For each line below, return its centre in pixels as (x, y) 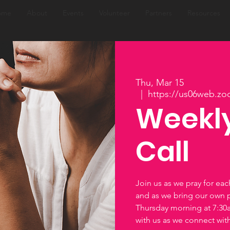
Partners (158, 13)
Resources (204, 13)
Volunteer (114, 13)
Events (73, 13)
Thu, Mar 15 (160, 83)
